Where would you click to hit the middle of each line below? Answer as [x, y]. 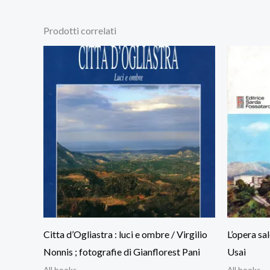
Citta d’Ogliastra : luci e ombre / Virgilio [125, 234]
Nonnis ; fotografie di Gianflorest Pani [122, 251]
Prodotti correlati [80, 30]
